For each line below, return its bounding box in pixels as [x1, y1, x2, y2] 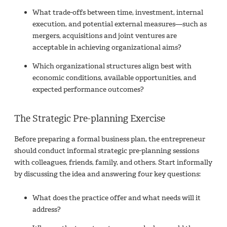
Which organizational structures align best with [32, 61, 192, 71]
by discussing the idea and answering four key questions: [14, 169, 201, 179]
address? [32, 204, 61, 214]
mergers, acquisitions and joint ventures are [32, 30, 177, 41]
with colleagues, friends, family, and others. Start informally [14, 157, 212, 167]
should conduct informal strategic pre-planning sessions [14, 145, 199, 156]
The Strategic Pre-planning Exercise [14, 112, 165, 125]
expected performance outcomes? [32, 84, 144, 94]
